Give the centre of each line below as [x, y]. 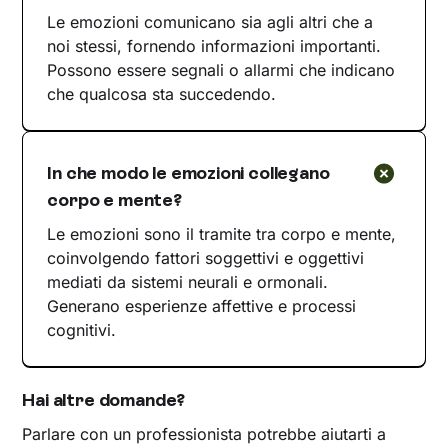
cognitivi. [82, 329]
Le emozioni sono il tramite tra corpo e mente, [222, 233]
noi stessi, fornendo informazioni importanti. [214, 45]
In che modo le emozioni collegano [188, 172]
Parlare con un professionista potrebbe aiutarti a [204, 433]
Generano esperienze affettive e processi [202, 305]
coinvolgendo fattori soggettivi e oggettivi [206, 257]
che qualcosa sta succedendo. [162, 93]
